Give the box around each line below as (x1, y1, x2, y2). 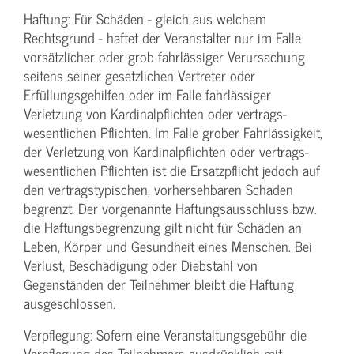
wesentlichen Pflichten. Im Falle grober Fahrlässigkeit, (24, 121, 322, 145)
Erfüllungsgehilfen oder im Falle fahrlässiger (24, 83, 271, 107)
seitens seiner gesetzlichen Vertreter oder (24, 64, 255, 88)
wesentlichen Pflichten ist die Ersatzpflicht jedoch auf (24, 159, 320, 183)
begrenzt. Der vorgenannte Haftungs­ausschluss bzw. (24, 197, 317, 220)
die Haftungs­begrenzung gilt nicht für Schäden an (24, 216, 302, 239)
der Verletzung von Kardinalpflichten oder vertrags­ (24, 140, 309, 164)
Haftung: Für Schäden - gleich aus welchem (24, 7, 266, 31)
